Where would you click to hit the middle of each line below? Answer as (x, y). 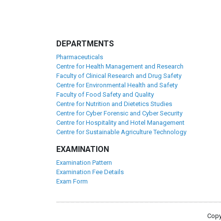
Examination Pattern (84, 163)
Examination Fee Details (90, 172)
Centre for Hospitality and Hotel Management (120, 123)
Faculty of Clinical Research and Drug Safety (119, 76)
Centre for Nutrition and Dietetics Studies (114, 104)
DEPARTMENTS (85, 44)
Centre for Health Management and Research (120, 66)
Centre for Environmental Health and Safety (117, 85)
